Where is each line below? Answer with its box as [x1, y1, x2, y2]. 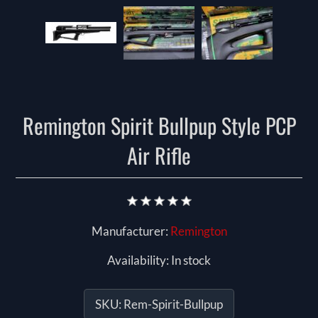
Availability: [107, 253, 169, 268]
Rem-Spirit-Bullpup [124, 297, 223, 312]
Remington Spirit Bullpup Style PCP [22, 109, 296, 142]
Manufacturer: [91, 224, 168, 239]
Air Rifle [127, 139, 191, 172]
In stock [171, 253, 211, 268]
